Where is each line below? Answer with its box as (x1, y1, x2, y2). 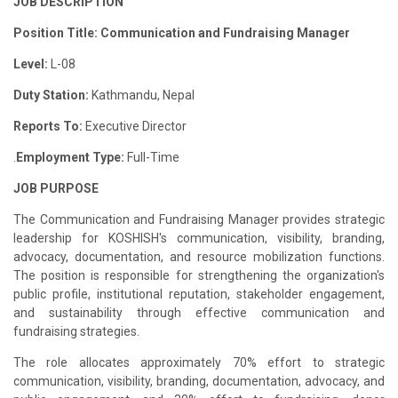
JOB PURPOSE (13, 180, 99, 195)
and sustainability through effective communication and (13, 305, 385, 320)
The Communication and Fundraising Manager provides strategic (13, 211, 385, 227)
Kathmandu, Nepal (92, 87, 195, 102)
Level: (13, 56, 48, 71)
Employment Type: (16, 149, 127, 164)
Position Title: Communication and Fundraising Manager (13, 25, 350, 40)
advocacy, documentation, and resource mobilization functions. (13, 249, 385, 264)
